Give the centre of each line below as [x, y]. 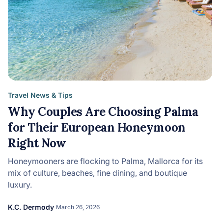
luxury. [20, 185]
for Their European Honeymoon [97, 127]
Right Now [37, 143]
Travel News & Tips [40, 95]
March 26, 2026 [78, 207]
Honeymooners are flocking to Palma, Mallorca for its [105, 161]
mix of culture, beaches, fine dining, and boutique [97, 173]
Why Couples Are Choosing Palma [103, 112]
